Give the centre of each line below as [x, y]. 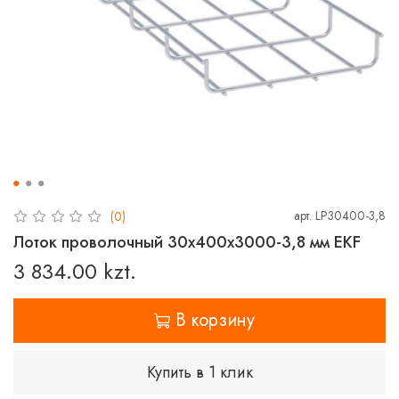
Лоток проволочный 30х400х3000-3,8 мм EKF [187, 242]
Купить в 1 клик [199, 372]
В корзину [215, 320]
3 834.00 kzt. [75, 271]
